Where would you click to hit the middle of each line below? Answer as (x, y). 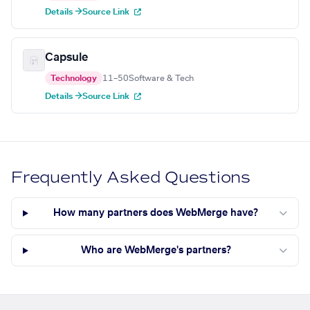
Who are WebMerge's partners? (156, 251)
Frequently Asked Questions (131, 178)
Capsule (66, 58)
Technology (74, 79)
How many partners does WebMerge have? (156, 213)
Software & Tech (161, 79)
